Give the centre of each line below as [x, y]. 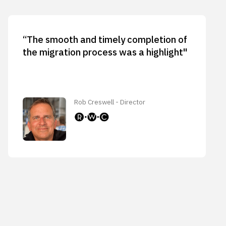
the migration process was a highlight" [105, 52]
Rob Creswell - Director [110, 102]
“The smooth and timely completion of [105, 40]
